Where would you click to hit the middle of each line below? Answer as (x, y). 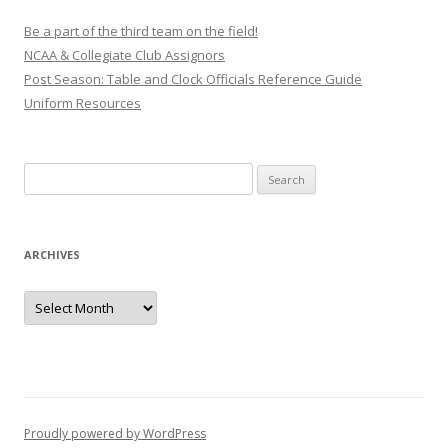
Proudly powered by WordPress (115, 433)
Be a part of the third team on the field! (141, 31)
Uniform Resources (82, 103)
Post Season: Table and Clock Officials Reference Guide (193, 79)
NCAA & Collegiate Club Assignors (124, 55)
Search (44, 174)
